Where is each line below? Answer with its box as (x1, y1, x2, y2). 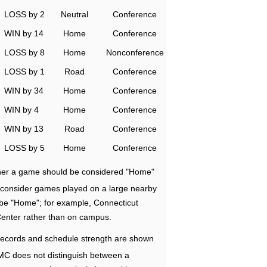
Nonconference (105, 48, 164, 57)
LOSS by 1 (4, 67, 45, 76)
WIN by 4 (4, 105, 39, 114)
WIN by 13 (4, 124, 44, 133)
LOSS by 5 (4, 143, 45, 153)
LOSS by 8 (4, 48, 45, 57)
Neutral (61, 10, 88, 19)
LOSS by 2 (4, 10, 45, 19)
